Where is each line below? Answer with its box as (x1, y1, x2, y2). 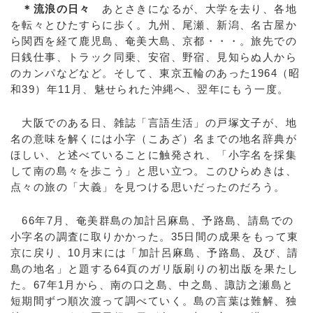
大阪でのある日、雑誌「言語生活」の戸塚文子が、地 (10, 117, 297, 129)
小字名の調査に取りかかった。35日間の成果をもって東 (10, 231, 299, 242)
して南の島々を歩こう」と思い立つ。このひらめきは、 (10, 165, 297, 177)
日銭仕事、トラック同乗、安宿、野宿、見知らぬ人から (10, 51, 297, 63)
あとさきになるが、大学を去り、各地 (90, 3, 298, 15)
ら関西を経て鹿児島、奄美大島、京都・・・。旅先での (10, 35, 297, 47)
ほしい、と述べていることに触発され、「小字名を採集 (10, 149, 297, 161)
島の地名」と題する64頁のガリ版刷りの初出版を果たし (10, 263, 299, 275)
